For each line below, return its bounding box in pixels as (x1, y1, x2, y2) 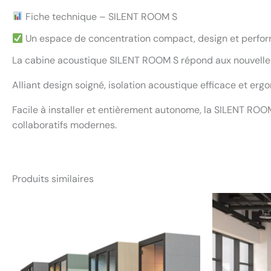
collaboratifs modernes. (12, 119, 117, 132)
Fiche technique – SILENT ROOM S (23, 10, 178, 23)
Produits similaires (12, 172, 94, 186)
